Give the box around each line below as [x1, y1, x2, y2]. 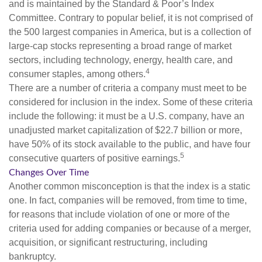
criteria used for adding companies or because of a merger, [9, 223, 251, 233]
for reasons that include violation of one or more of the [9, 209, 230, 219]
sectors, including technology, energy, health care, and [9, 54, 233, 65]
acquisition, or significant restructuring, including [9, 237, 208, 247]
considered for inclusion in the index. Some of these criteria [9, 96, 253, 107]
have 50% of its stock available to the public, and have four [9, 139, 250, 149]
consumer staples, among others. [9, 68, 146, 79]
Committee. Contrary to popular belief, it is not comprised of [9, 12, 253, 23]
